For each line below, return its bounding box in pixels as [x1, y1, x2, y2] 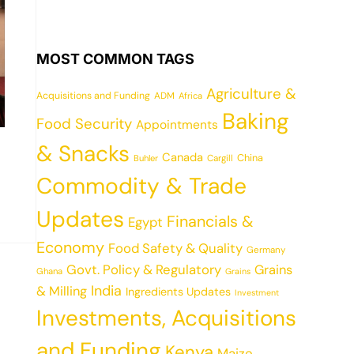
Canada [162, 149, 203, 165]
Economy [36, 237, 104, 258]
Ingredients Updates [126, 284, 231, 299]
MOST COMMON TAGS [36, 51, 194, 67]
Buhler [134, 153, 158, 164]
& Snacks [36, 139, 130, 168]
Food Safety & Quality [108, 239, 243, 257]
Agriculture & [206, 85, 296, 104]
